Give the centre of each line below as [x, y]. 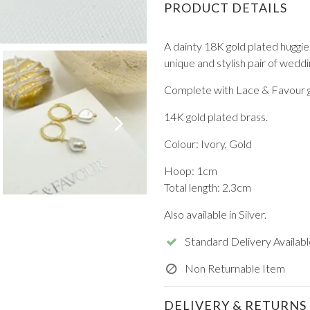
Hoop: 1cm [190, 170]
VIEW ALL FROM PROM [149, 112]
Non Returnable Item [235, 268]
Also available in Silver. [215, 214]
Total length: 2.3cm [207, 187]
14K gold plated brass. [216, 116]
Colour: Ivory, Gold [208, 143]
